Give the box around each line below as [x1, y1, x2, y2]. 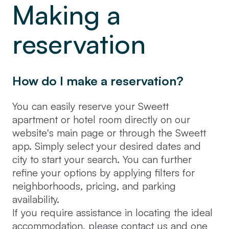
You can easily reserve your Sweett [12, 100, 169, 112]
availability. [12, 193, 59, 205]
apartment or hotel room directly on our [12, 113, 190, 126]
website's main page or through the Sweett [12, 126, 206, 139]
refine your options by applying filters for [12, 166, 195, 179]
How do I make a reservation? [12, 73, 184, 88]
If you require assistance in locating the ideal [12, 206, 213, 219]
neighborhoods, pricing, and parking [12, 179, 176, 192]
